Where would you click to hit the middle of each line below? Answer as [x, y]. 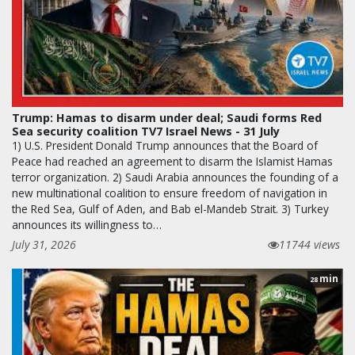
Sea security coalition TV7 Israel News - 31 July [146, 132]
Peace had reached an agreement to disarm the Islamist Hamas [172, 162]
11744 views [309, 245]
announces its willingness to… [87, 225]
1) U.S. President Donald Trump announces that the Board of [165, 146]
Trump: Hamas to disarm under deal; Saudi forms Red [167, 118]
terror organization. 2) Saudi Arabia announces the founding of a [175, 177]
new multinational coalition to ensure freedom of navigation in [170, 193]
